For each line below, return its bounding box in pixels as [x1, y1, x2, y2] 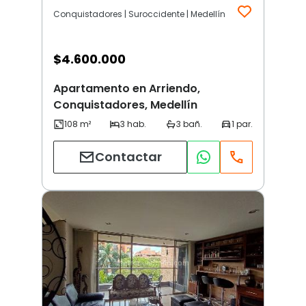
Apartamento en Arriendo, [53, 80, 200, 96]
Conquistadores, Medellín [53, 96, 197, 113]
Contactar [95, 148, 162, 166]
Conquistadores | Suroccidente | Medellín [53, 8, 225, 20]
